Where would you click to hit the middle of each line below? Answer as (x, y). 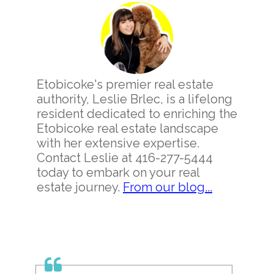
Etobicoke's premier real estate (125, 84)
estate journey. (80, 187)
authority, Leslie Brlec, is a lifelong (135, 99)
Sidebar (56, 22)
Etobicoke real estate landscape (128, 128)
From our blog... (168, 187)
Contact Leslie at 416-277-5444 (125, 158)
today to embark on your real (118, 172)
